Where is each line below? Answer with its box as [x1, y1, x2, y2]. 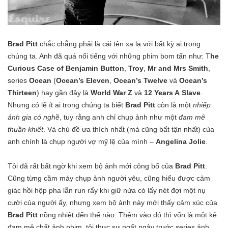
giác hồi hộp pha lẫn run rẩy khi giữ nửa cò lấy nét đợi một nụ [8, 186, 206, 195]
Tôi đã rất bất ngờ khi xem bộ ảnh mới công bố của [8, 162, 175, 170]
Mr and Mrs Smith [148, 64, 208, 73]
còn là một [155, 101, 193, 109]
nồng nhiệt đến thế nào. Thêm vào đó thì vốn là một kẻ [38, 211, 217, 219]
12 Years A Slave [144, 89, 201, 97]
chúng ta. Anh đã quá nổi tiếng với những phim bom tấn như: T [8, 52, 210, 61]
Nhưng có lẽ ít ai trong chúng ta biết [8, 101, 125, 109]
